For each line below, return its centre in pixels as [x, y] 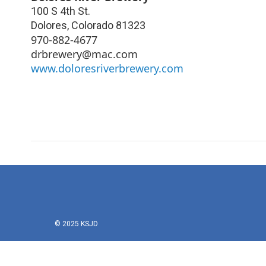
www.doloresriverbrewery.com [107, 68]
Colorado [92, 25]
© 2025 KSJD [76, 224]
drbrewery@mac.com [84, 54]
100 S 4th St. [61, 11]
